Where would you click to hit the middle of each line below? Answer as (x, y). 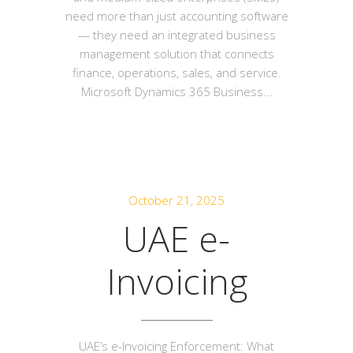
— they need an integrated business (176, 35)
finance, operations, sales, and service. (176, 72)
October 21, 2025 (176, 200)
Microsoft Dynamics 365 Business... (176, 91)
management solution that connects (176, 54)
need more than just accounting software (176, 16)
